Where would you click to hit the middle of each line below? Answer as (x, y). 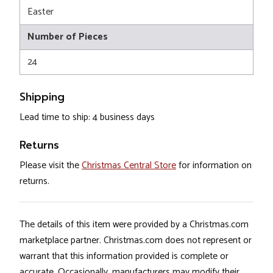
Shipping (42, 97)
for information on (214, 166)
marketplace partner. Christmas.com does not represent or (136, 241)
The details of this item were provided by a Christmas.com (134, 225)
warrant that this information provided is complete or (124, 257)
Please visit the (51, 166)
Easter (41, 12)
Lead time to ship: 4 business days (87, 118)
